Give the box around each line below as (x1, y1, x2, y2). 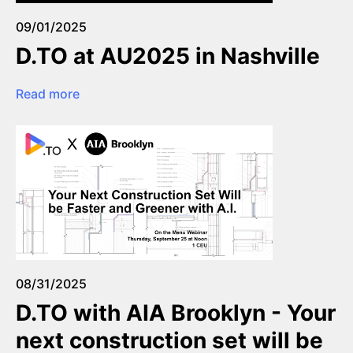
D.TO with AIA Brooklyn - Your (16, 299, 336, 326)
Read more (16, 85, 80, 102)
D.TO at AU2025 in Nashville (16, 42, 320, 69)
